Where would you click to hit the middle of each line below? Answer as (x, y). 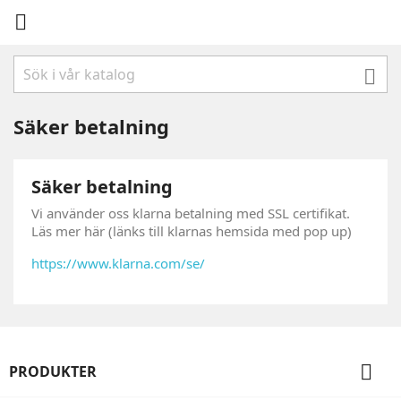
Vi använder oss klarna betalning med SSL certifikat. (191, 213)
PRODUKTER (53, 371)
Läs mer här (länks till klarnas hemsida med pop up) (192, 231)
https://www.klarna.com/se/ (118, 263)
